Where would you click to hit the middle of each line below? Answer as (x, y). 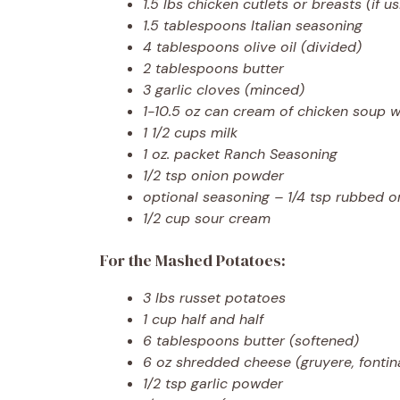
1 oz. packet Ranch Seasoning (240, 154)
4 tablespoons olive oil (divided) (252, 46)
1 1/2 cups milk (190, 132)
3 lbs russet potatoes (214, 297)
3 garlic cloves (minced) (224, 89)
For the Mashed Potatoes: (193, 260)
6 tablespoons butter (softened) (251, 340)
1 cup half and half (203, 319)
